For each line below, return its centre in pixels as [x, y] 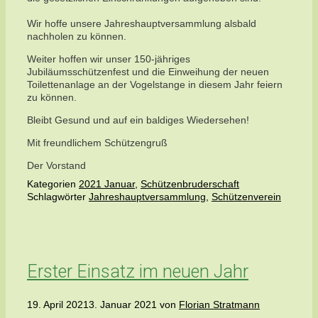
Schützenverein [246, 197]
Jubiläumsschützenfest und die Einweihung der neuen [148, 71]
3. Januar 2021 [123, 304]
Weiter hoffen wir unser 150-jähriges [109, 59]
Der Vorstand [56, 165]
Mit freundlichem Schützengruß [97, 142]
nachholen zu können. [77, 36]
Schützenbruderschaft [190, 184]
